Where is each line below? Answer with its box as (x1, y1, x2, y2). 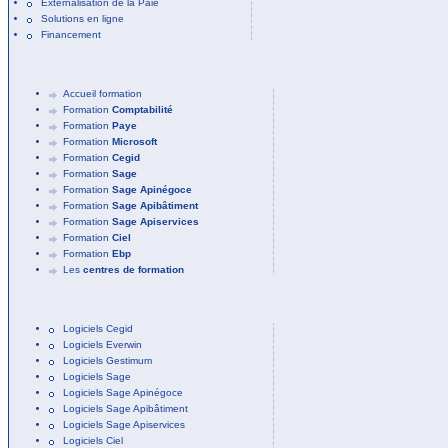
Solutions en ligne (41, 13, 124, 24)
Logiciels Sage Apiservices (63, 419, 185, 430)
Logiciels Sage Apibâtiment (63, 403, 188, 414)
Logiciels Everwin (63, 339, 142, 350)
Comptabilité (112, 104, 173, 115)
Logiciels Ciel (63, 435, 123, 446)
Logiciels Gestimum (63, 355, 152, 366)
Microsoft (112, 136, 157, 147)
